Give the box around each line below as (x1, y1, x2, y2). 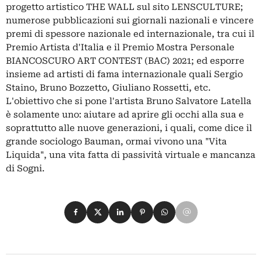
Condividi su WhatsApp (153, 202, 258, 213)
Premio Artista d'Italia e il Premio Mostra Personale (6, 42, 235, 53)
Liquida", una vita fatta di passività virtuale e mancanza (6, 149, 256, 160)
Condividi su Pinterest (131, 202, 230, 213)
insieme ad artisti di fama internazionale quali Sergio (6, 68, 243, 80)
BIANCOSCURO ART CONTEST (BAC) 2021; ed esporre (6, 55, 244, 66)
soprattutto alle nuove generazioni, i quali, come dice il (6, 122, 252, 133)
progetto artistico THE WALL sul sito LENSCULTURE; (6, 1, 243, 12)
